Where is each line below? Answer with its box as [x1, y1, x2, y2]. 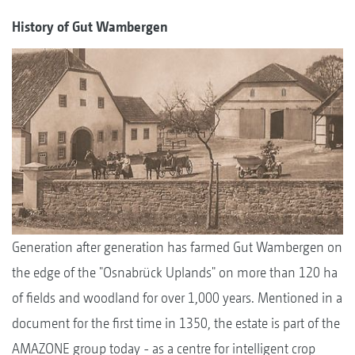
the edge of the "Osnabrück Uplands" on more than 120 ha [12, 264, 338, 281]
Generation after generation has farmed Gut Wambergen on [12, 239, 342, 256]
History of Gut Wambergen [12, 18, 168, 36]
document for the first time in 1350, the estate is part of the [12, 315, 340, 332]
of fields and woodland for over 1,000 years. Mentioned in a [12, 289, 342, 307]
